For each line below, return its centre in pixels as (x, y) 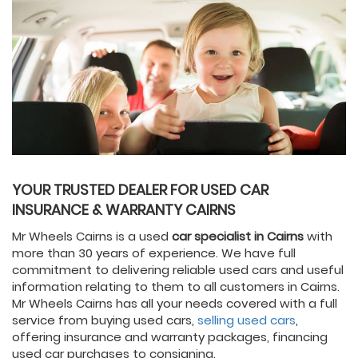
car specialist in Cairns (238, 237)
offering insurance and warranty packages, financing (170, 337)
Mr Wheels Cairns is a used (92, 237)
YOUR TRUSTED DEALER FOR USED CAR (140, 190)
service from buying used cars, (105, 320)
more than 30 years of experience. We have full (154, 253)
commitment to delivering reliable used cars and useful (178, 270)
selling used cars (247, 320)
